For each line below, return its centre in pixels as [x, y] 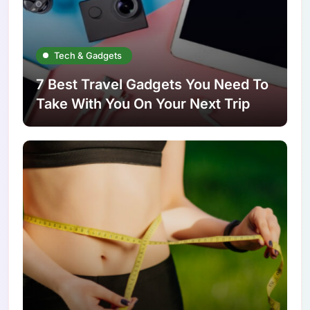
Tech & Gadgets [88, 55]
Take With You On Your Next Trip [143, 103]
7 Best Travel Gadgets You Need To [153, 84]
